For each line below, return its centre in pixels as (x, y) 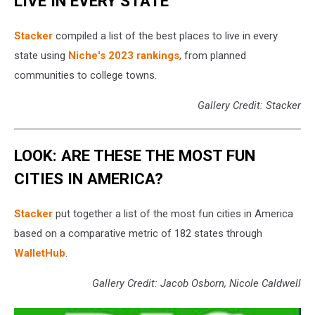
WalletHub (40, 253)
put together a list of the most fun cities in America (173, 214)
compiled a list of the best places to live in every (165, 36)
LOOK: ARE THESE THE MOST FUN (135, 156)
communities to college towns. (88, 75)
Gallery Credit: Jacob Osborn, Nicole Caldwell (197, 284)
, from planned (213, 55)
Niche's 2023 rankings (124, 55)
